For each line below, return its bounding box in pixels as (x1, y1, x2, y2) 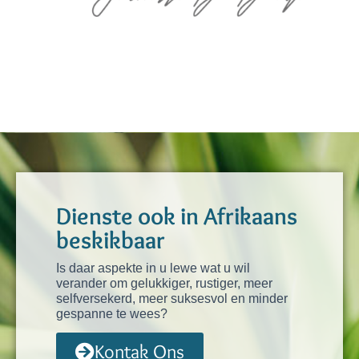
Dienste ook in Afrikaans (56, 200, 297, 231)
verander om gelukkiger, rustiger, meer (56, 276, 272, 290)
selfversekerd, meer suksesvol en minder (56, 291, 288, 305)
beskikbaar (56, 224, 165, 255)
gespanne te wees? (56, 306, 167, 321)
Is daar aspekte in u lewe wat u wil (56, 260, 250, 275)
